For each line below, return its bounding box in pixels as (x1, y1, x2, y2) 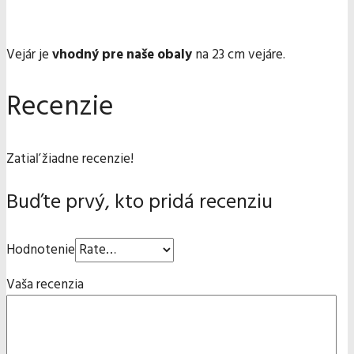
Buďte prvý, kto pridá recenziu (6, 186, 273, 220)
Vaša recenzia (6, 274, 84, 296)
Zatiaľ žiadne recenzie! (6, 149, 134, 171)
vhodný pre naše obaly (52, 44, 192, 66)
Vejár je (6, 44, 52, 66)
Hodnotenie (6, 239, 75, 262)
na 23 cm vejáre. (192, 44, 285, 66)
